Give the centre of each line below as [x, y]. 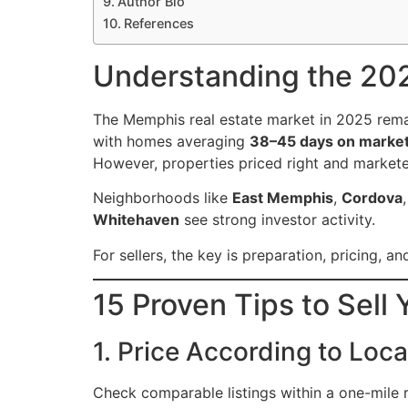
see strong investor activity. [277, 220]
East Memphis [283, 198]
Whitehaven [136, 220]
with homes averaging [171, 141]
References [158, 23]
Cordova [372, 198]
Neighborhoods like [163, 198]
